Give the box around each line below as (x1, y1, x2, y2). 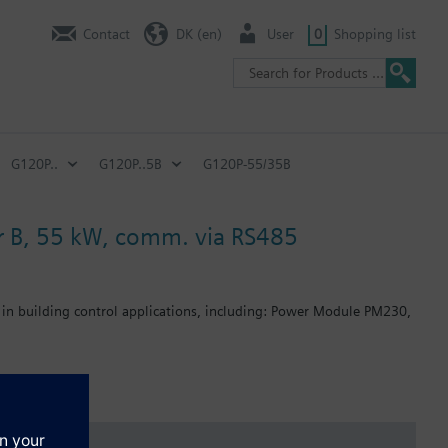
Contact (83, 25, 130, 42)
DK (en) (175, 25, 222, 42)
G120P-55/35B (203, 155, 291, 172)
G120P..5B (99, 155, 162, 172)
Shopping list (334, 25, 416, 42)
